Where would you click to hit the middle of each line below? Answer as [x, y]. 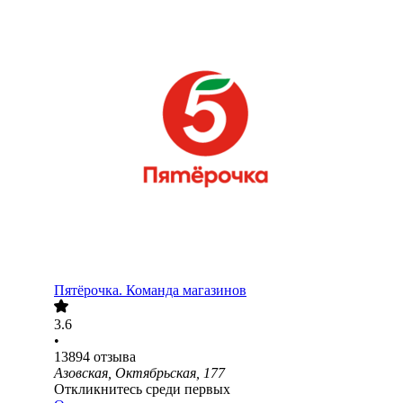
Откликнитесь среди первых [142, 390]
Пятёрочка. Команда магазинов [150, 291]
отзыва [115, 357]
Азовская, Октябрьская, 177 [139, 373]
